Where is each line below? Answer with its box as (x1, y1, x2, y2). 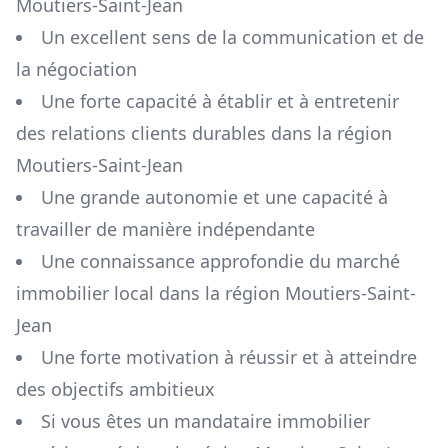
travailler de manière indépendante (16, 217, 315, 242)
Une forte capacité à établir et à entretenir (41, 89, 399, 114)
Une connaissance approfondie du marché (41, 249, 400, 274)
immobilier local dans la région (16, 281, 285, 306)
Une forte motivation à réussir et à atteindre (41, 345, 417, 370)
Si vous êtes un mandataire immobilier (41, 409, 370, 434)
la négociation (16, 57, 137, 82)
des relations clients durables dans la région (16, 121, 392, 146)
